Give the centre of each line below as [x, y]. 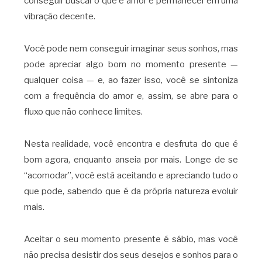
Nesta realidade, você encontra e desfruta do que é [131, 144]
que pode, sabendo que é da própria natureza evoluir [131, 191]
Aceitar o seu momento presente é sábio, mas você [131, 239]
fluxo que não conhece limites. [83, 112]
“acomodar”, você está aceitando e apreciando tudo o [131, 175]
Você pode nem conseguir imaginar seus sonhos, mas [131, 49]
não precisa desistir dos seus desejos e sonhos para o [131, 255]
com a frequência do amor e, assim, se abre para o [131, 96]
